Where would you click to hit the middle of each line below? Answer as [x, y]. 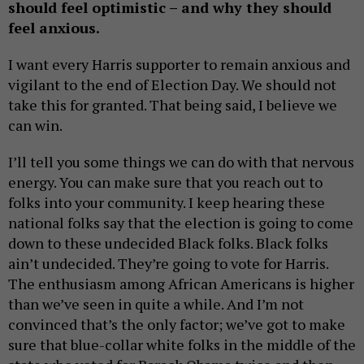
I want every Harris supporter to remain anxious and [179, 65]
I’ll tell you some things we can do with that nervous [181, 162]
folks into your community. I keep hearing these [167, 203]
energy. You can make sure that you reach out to [165, 182]
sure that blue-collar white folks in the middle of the [182, 345]
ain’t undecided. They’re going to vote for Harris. [168, 264]
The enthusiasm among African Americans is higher [181, 284]
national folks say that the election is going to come [181, 223]
